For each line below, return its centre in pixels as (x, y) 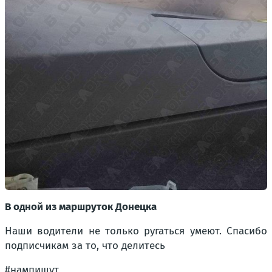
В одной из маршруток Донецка (81, 206)
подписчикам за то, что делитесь (85, 245)
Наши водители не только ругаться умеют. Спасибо (136, 231)
